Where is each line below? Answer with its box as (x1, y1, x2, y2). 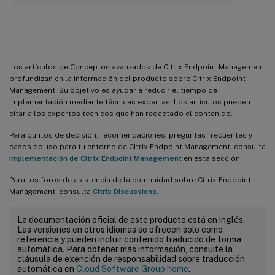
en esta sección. (182, 153, 242, 163)
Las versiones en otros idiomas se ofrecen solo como (17, 224, 223, 234)
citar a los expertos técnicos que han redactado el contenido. (9, 109, 233, 118)
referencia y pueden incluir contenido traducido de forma (17, 234, 241, 244)
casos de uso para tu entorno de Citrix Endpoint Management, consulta (9, 142, 266, 151)
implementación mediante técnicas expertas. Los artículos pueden (9, 97, 250, 106)
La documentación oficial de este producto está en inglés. (17, 214, 245, 225)
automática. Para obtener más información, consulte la (17, 244, 233, 254)
